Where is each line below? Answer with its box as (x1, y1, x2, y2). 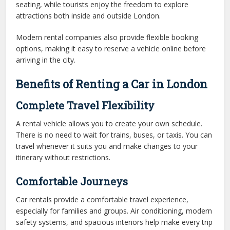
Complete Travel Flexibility (16, 99, 155, 112)
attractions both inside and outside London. (16, 11, 161, 21)
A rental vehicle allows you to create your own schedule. (16, 119, 203, 128)
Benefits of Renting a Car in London (16, 76, 208, 91)
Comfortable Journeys (16, 175, 128, 188)
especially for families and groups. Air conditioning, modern (16, 206, 213, 216)
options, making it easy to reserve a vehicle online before (16, 44, 206, 53)
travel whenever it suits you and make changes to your (16, 141, 198, 151)
